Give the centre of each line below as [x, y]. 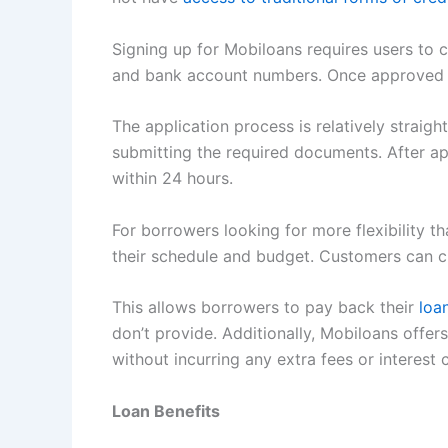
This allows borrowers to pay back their [265, 307]
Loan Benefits [166, 410]
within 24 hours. [172, 178]
